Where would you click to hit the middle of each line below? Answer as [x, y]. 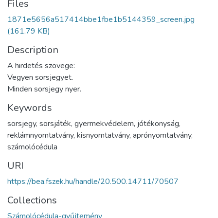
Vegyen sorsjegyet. [40, 77]
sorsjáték [55, 124]
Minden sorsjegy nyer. [44, 89]
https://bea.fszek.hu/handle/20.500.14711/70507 [93, 182]
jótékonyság [158, 124]
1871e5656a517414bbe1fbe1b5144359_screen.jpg [101, 19]
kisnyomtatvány [103, 135]
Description [33, 50]
